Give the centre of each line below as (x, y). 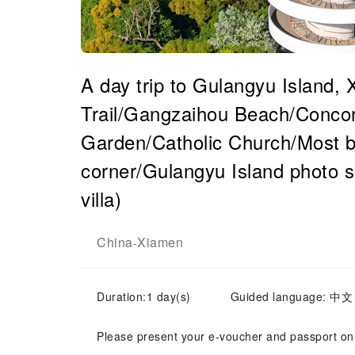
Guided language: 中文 (291, 296)
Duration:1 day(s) (144, 296)
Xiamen (160, 242)
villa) (101, 198)
